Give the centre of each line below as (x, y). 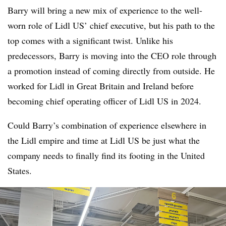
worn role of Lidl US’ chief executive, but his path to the (111, 25)
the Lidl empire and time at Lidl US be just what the (104, 140)
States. (20, 171)
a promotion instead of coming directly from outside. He (111, 71)
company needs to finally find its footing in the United (106, 155)
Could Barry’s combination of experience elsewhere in (107, 125)
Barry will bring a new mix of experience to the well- (105, 10)
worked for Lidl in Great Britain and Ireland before (101, 86)
